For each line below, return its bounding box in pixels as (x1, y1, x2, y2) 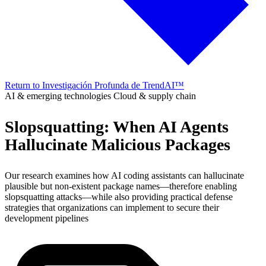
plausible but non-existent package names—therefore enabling (5, 181, 237, 191)
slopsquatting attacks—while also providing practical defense (5, 192, 233, 202)
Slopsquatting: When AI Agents (5, 118, 229, 136)
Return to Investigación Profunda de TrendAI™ (5, 80, 184, 90)
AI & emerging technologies (5, 91, 113, 101)
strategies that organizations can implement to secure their (5, 202, 219, 213)
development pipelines (5, 213, 88, 223)
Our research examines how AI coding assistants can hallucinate (5, 170, 244, 180)
